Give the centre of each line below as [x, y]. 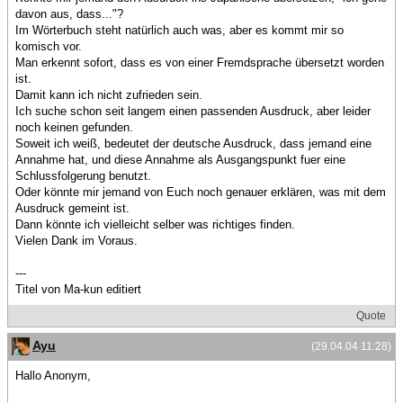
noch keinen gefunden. [74, 127]
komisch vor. [49, 46]
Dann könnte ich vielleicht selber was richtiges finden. [155, 224]
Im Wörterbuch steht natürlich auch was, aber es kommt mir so [179, 30]
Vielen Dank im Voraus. [76, 241]
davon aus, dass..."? [69, 14]
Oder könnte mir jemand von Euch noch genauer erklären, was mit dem [201, 192]
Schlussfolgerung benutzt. [83, 176]
